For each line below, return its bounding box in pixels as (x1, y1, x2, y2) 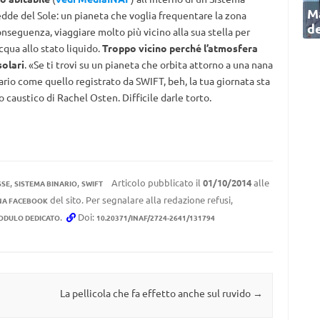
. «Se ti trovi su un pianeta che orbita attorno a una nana (24, 58, 273, 71)
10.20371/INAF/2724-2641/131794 (96, 212, 215, 224)
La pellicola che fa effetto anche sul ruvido (59, 286, 253, 300)
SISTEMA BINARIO (14, 178, 77, 189)
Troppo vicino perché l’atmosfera (101, 41, 258, 55)
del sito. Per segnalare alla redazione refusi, (47, 194, 233, 206)
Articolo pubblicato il (109, 176, 203, 189)
